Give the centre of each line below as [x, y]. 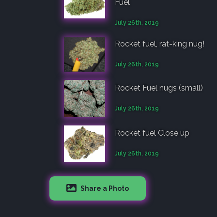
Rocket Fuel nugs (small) [159, 88]
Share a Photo [104, 188]
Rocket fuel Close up [152, 133]
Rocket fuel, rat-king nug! [160, 44]
